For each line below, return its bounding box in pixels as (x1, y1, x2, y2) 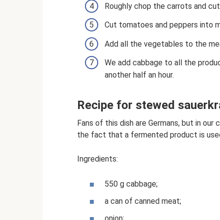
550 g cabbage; (105, 179, 158, 189)
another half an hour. (105, 70, 174, 80)
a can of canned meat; (105, 196, 181, 206)
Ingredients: (77, 154, 118, 164)
